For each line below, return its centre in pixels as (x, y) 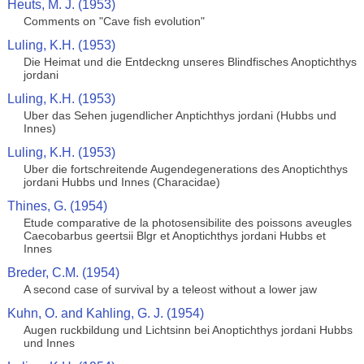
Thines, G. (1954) (57, 206)
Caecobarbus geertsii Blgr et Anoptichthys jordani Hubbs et (174, 236)
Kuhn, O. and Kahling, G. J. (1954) (105, 313)
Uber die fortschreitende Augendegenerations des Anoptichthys (185, 169)
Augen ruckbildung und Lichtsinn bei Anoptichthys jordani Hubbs (188, 330)
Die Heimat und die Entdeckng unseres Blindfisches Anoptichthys (190, 62)
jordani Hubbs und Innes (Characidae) (121, 182)
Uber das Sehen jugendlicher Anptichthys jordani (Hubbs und (180, 115)
